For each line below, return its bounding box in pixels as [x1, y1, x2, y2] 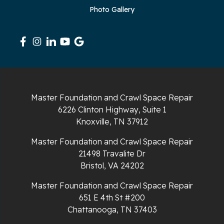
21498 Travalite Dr [78, 148, 145, 158]
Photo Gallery [89, 4, 134, 14]
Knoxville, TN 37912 [76, 116, 148, 126]
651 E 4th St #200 [79, 192, 145, 202]
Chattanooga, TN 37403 [67, 204, 157, 214]
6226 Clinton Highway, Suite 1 [57, 104, 166, 114]
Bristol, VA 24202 [80, 160, 144, 170]
